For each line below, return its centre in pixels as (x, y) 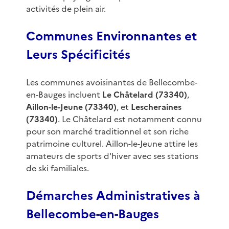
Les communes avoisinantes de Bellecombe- (111, 83)
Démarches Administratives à (113, 196)
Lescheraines (156, 107)
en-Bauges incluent (64, 95)
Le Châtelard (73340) (144, 95)
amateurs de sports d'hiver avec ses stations (112, 156)
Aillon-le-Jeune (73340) (71, 107)
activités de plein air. (66, 9)
